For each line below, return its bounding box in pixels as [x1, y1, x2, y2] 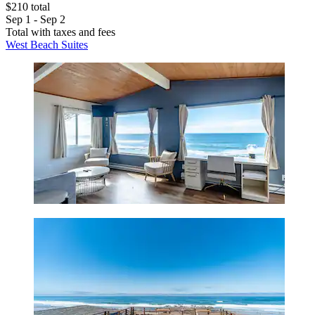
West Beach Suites [6, 39, 88, 51]
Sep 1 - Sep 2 [6, 13, 65, 26]
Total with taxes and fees [6, 26, 115, 39]
